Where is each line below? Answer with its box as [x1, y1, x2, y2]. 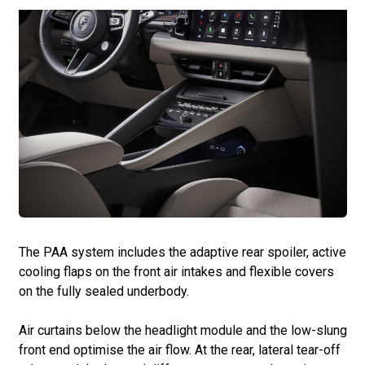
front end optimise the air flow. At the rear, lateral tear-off [18, 341, 341, 358]
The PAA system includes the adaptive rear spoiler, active [18, 244, 346, 260]
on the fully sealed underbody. [18, 283, 189, 299]
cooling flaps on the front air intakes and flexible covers [18, 263, 334, 279]
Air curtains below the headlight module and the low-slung [18, 322, 347, 338]
